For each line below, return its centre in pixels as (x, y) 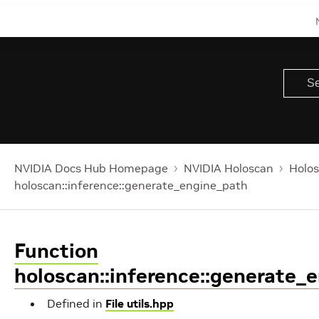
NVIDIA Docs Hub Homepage (91, 168)
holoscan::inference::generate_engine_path (131, 185)
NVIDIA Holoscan (229, 168)
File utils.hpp (140, 303)
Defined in (76, 303)
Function (56, 251)
